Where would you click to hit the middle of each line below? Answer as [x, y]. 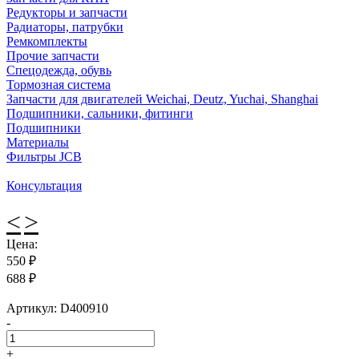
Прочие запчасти [53, 55]
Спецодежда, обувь [59, 70]
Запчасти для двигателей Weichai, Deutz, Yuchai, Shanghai [162, 99]
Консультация [44, 185]
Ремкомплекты [47, 41]
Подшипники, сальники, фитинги [100, 113]
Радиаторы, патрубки [65, 26]
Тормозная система [58, 84]
